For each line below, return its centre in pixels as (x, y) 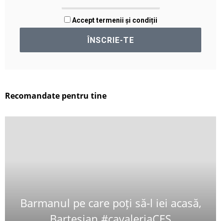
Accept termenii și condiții (114, 20)
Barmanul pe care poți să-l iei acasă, (110, 203)
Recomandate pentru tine (56, 96)
